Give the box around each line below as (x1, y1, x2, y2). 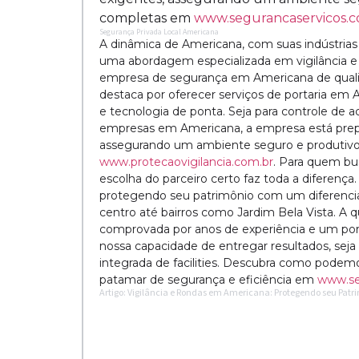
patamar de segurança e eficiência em (99, 272, 317, 288)
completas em (99, 10, 194, 26)
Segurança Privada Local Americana (99, 26, 219, 38)
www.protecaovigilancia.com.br (99, 155, 273, 170)
